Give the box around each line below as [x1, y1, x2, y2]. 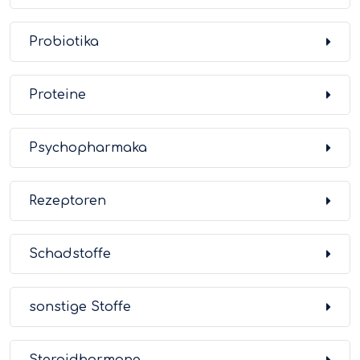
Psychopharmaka [29, 141, 147, 155]
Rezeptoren [29, 194, 106, 208]
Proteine [29, 88, 86, 102]
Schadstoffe [29, 247, 111, 261]
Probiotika [29, 35, 99, 49]
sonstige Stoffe [29, 300, 131, 314]
